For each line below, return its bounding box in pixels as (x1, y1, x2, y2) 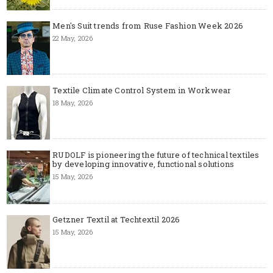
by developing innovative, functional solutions (52, 158, 235, 169)
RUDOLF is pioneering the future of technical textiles (52, 149, 260, 160)
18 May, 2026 (52, 98, 93, 107)
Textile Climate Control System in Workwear (52, 85, 232, 96)
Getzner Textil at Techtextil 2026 (52, 214, 180, 225)
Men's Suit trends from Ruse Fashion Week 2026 (52, 20, 243, 31)
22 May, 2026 (52, 34, 93, 43)
